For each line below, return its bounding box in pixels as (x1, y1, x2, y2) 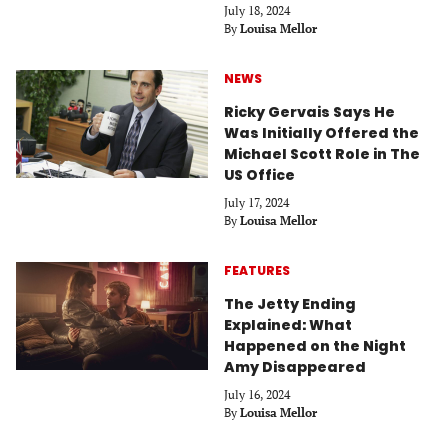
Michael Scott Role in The (224, 143, 420, 164)
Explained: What (224, 314, 352, 335)
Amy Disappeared (224, 356, 366, 377)
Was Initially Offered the (224, 122, 419, 143)
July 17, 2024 (224, 194, 289, 210)
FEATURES (224, 261, 290, 279)
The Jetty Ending (224, 293, 356, 314)
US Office (224, 164, 295, 185)
